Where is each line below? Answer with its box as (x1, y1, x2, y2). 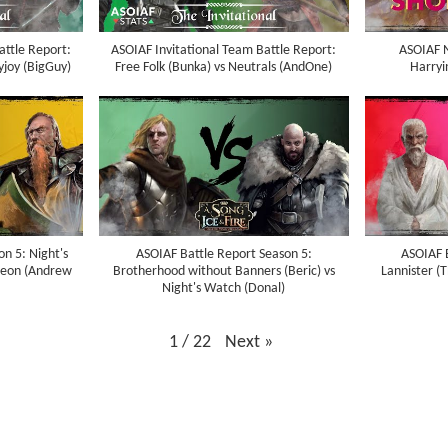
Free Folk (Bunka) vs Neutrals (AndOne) (115, 59, 333, 75)
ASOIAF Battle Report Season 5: (135, 246, 312, 262)
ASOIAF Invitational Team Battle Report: (111, 42, 337, 58)
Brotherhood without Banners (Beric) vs (112, 263, 335, 279)
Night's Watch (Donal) (162, 280, 286, 296)
